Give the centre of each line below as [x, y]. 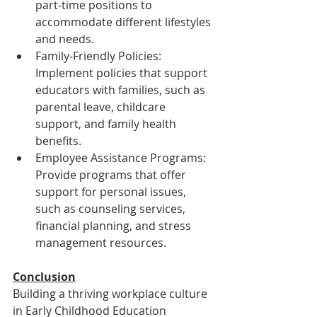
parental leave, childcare [102, 106]
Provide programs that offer [112, 174]
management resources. [101, 242]
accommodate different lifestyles [125, 22]
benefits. [58, 140]
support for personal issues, [112, 191]
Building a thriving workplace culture [111, 293]
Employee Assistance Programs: [122, 157]
